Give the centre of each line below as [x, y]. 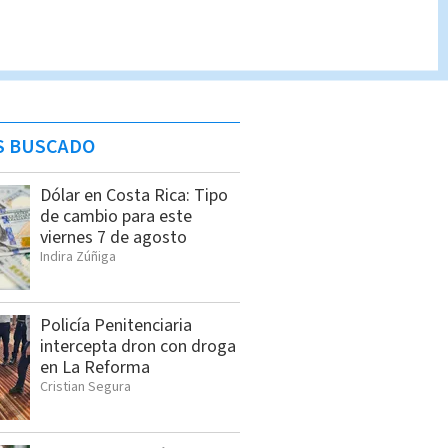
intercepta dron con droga [138, 347]
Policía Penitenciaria [116, 326]
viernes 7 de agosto [113, 238]
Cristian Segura [85, 387]
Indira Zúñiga [78, 257]
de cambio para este [116, 217]
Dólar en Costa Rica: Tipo [134, 196]
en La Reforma [95, 368]
